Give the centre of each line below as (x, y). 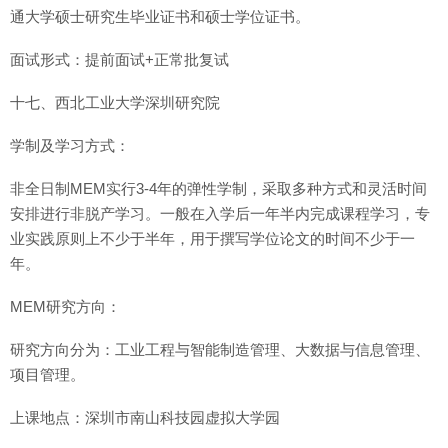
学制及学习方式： (70, 145)
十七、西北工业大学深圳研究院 (115, 102)
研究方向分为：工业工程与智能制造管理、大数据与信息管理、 (220, 349)
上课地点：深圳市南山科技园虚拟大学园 (145, 417)
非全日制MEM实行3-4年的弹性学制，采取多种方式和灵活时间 (218, 188)
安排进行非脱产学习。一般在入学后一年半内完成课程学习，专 (220, 213)
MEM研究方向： (65, 306)
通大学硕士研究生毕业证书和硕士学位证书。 (160, 16)
